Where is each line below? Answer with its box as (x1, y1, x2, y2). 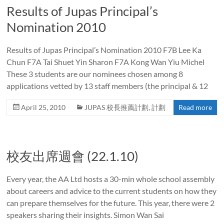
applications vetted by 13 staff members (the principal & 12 (6, 80, 208, 90)
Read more (178, 102, 212, 111)
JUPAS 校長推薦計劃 (84, 102, 149, 111)
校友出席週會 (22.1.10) (6, 147, 139, 164)
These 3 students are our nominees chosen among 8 (6, 68, 183, 78)
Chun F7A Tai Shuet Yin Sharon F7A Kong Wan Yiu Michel (6, 56, 208, 66)
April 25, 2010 (21, 102, 66, 111)
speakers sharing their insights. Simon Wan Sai (6, 209, 164, 219)
